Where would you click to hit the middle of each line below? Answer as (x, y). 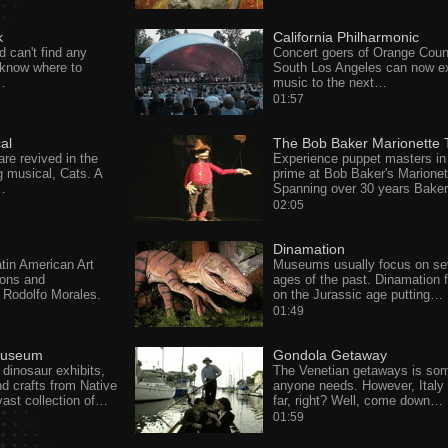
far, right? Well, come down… (357, 400)
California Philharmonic (345, 37)
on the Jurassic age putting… (357, 294)
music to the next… (329, 82)
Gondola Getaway (329, 355)
